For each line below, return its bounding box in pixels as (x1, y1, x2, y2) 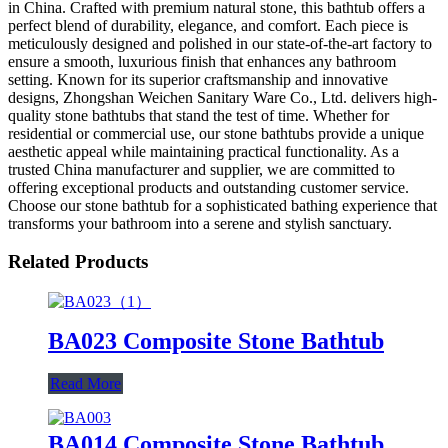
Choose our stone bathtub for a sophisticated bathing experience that (8, 196, 437, 214)
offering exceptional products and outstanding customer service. (8, 178, 409, 196)
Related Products (8, 251, 148, 273)
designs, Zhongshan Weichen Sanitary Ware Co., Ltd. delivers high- (8, 88, 437, 106)
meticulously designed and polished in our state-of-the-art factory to (8, 34, 432, 52)
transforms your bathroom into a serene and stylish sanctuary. (8, 214, 392, 232)
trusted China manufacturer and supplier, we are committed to (8, 160, 395, 178)
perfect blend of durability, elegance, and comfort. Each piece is (8, 16, 408, 34)
